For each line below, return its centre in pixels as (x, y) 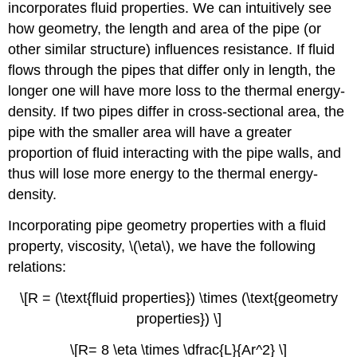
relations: (37, 267)
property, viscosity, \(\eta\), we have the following (162, 246)
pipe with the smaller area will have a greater (150, 133)
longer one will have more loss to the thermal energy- (177, 91)
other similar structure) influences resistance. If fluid (172, 50)
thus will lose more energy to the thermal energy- (163, 174)
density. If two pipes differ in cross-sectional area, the (177, 112)
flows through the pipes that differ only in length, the (172, 71)
